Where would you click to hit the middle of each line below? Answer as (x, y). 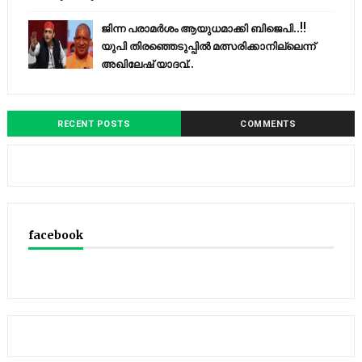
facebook (55, 235)
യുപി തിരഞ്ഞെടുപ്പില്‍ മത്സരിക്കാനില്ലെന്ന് (208, 46)
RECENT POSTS (94, 124)
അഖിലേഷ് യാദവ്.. (147, 64)
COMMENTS (268, 124)
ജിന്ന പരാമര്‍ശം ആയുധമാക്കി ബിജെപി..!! (203, 29)
